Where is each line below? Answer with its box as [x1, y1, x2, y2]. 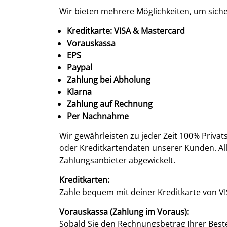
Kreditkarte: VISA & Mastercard [67, 25, 185, 37]
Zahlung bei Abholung [67, 74, 150, 86]
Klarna [67, 86, 92, 98]
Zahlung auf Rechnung [67, 98, 153, 110]
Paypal [67, 62, 92, 73]
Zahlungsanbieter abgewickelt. [59, 155, 175, 166]
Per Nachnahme [67, 110, 129, 122]
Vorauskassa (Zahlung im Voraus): [59, 206, 189, 218]
